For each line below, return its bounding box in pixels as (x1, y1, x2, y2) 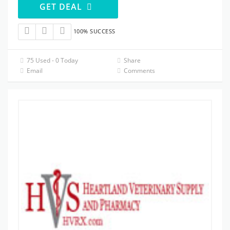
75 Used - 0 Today (25, 55, 79, 65)
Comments (122, 66, 156, 75)
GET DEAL (40, 1, 85, 13)
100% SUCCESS (73, 27, 116, 35)
